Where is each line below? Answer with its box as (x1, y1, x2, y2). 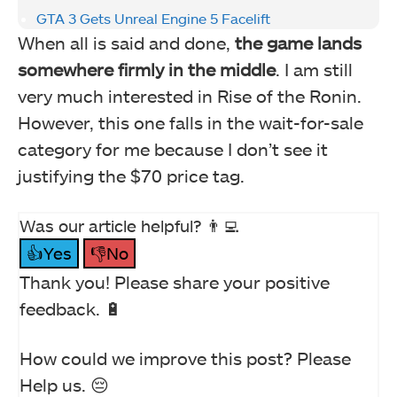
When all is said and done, (18, 31, 235, 53)
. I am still (276, 58, 353, 80)
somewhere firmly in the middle (18, 58, 276, 80)
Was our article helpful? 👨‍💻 (19, 214, 239, 236)
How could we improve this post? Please (19, 346, 351, 369)
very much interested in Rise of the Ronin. (18, 84, 362, 106)
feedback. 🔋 (19, 297, 122, 319)
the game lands (235, 31, 362, 53)
